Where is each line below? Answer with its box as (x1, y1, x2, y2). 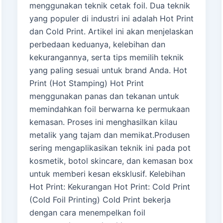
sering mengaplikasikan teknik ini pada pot (29, 142, 191, 153)
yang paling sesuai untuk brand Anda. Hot (29, 65, 187, 75)
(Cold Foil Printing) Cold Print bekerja (29, 194, 171, 205)
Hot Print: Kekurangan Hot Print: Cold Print (29, 181, 190, 192)
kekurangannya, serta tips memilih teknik (29, 52, 184, 62)
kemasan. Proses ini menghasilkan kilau (29, 116, 177, 127)
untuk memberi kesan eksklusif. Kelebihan (29, 168, 185, 179)
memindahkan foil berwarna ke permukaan (29, 104, 190, 114)
